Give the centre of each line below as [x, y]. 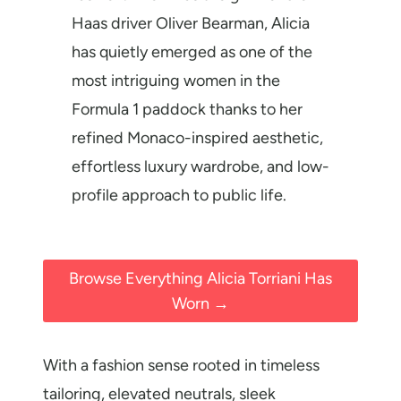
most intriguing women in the [176, 81]
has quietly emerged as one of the [192, 52]
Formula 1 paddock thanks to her [187, 109]
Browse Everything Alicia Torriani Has [200, 279]
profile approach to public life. [179, 195]
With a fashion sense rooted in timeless [181, 366]
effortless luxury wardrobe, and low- [200, 166]
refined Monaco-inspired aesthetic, [197, 138]
